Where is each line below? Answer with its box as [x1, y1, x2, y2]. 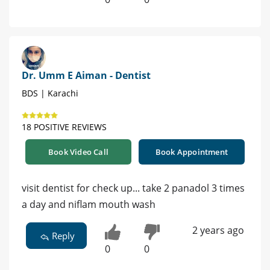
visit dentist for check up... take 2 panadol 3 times [22, 181, 245, 195]
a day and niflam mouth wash [22, 198, 155, 212]
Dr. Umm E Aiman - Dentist [22, 69, 151, 83]
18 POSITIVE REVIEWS [22, 121, 107, 133]
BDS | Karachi [22, 87, 78, 99]
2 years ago [192, 224, 244, 237]
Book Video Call [48, 146, 108, 158]
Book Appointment [155, 146, 228, 158]
